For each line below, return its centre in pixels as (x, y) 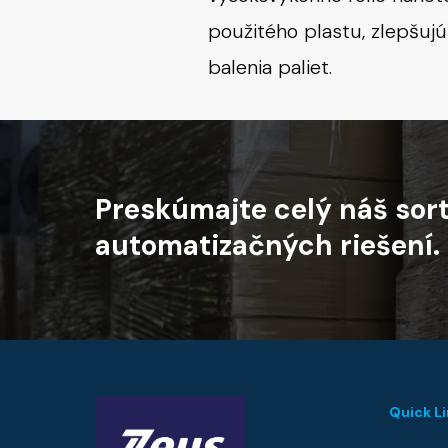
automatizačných (214, 245)
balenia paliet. (270, 66)
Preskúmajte (181, 209)
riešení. (390, 245)
